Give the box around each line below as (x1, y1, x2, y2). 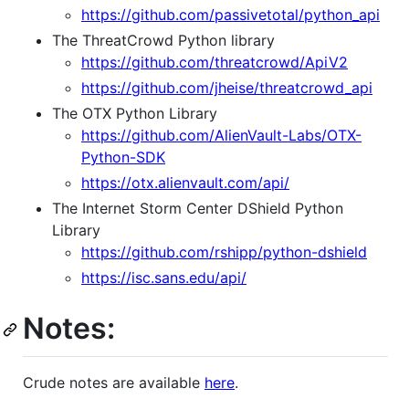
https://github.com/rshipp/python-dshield (81, 243, 367, 262)
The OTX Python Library (52, 104, 217, 123)
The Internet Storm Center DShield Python (52, 199, 343, 218)
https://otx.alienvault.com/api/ (81, 173, 289, 193)
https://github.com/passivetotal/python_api (81, 5, 380, 25)
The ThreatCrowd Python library (52, 31, 275, 50)
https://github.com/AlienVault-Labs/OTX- (81, 126, 362, 145)
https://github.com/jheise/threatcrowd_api (81, 79, 372, 98)
